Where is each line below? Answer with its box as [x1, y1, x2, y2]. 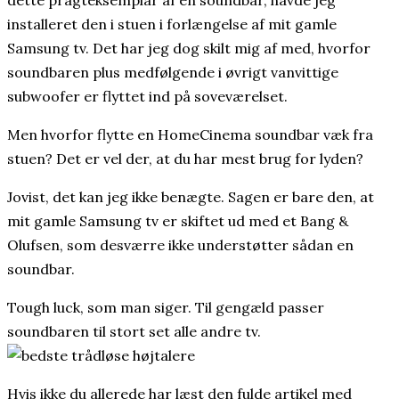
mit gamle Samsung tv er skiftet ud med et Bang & [7, 211, 348, 230]
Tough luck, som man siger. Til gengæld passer [7, 297, 324, 316]
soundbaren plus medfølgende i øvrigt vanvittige [7, 62, 338, 81]
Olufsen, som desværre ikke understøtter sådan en [7, 235, 354, 254]
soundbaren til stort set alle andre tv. [7, 322, 261, 340]
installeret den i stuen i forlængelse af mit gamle [7, 14, 337, 33]
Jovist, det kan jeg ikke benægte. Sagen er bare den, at [7, 187, 374, 206]
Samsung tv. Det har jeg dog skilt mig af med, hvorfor [7, 38, 370, 57]
